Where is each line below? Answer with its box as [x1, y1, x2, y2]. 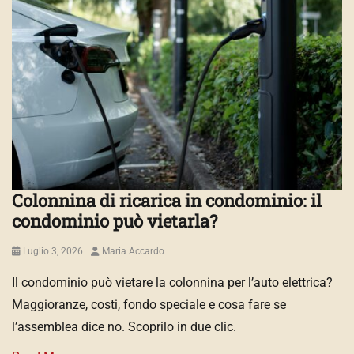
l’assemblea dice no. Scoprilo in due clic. [12, 319, 236, 335]
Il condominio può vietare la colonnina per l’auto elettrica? [12, 275, 333, 291]
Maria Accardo [102, 246, 164, 258]
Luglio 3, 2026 [23, 246, 83, 258]
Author [90, 245, 119, 257]
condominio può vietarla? [12, 209, 217, 233]
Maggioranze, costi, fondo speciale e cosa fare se [12, 297, 286, 313]
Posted [11, 245, 41, 257]
